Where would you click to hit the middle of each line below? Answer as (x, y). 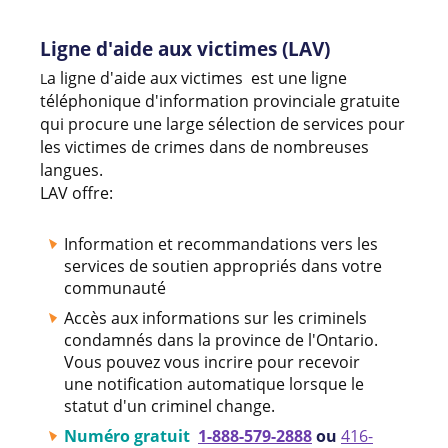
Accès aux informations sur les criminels (215, 317)
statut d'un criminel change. (169, 405)
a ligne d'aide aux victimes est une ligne (197, 77)
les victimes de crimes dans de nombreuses (204, 146)
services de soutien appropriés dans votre (223, 265)
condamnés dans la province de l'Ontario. (221, 339)
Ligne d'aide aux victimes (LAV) (185, 48)
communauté (117, 287)
